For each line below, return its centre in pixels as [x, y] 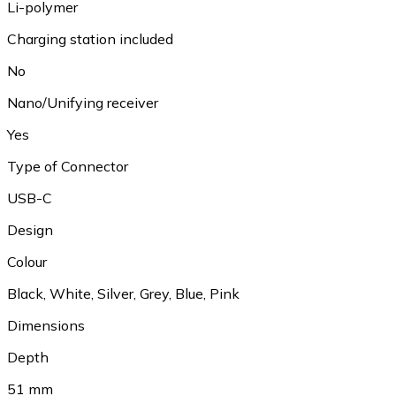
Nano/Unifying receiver [83, 102]
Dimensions [46, 325]
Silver [115, 293]
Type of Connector [68, 166]
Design [30, 229]
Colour [27, 261]
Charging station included [90, 38]
